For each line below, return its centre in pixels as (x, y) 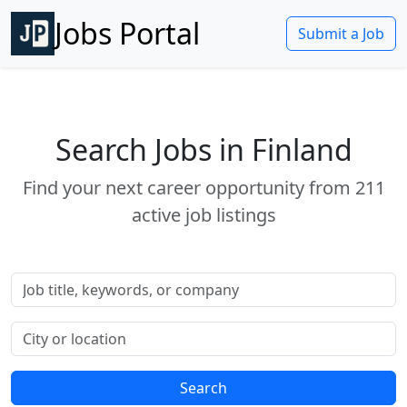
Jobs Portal (127, 33)
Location (40, 332)
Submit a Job (341, 34)
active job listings (203, 215)
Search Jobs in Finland (203, 149)
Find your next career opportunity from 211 (203, 188)
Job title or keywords (81, 283)
